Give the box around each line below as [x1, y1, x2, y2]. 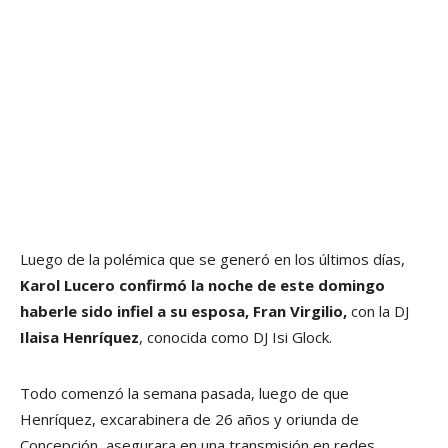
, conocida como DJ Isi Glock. [139, 326, 336, 347]
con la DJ [347, 300, 409, 321]
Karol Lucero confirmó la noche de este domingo [20, 274, 385, 295]
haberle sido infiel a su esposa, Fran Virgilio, [20, 300, 347, 321]
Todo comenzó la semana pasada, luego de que [20, 382, 349, 403]
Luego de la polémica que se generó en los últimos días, [20, 248, 405, 269]
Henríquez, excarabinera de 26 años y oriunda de [20, 408, 359, 429]
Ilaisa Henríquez [20, 326, 139, 347]
